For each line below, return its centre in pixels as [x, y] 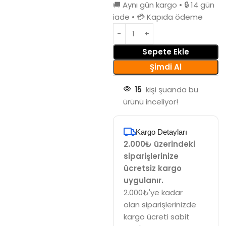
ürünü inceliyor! [150, 102]
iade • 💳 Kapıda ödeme [158, 17]
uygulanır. [143, 180]
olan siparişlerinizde [160, 205]
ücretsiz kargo [152, 168]
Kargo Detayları [161, 132]
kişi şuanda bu [172, 90]
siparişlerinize [151, 156]
